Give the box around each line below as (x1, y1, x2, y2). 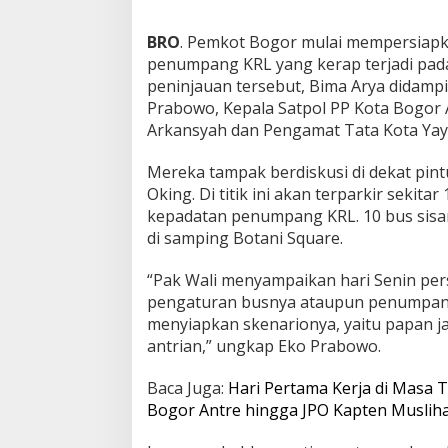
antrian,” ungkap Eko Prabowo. (147, 334, 381, 357)
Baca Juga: (147, 376, 228, 399)
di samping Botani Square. (147, 226, 343, 249)
